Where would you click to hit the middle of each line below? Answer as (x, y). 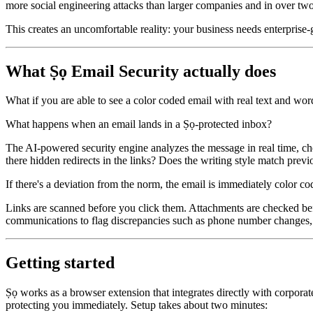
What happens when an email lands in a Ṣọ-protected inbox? (139, 124)
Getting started (60, 263)
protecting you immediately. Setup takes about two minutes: (137, 305)
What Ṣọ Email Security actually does (141, 71)
